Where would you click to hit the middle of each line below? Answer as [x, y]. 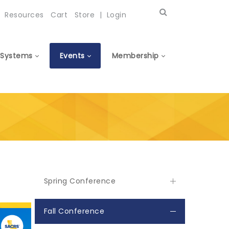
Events [72, 56]
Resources [24, 15]
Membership [135, 56]
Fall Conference [74, 211]
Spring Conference [79, 181]
